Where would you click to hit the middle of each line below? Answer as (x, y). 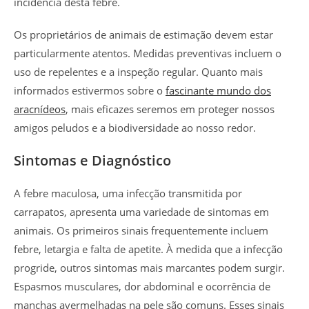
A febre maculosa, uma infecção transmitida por (128, 193)
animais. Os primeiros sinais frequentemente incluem (141, 230)
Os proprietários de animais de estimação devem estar (143, 34)
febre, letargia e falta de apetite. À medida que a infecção (148, 249)
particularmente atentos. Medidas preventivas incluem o (148, 53)
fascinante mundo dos (218, 90)
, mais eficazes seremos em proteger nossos (170, 109)
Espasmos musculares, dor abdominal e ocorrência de (142, 286)
